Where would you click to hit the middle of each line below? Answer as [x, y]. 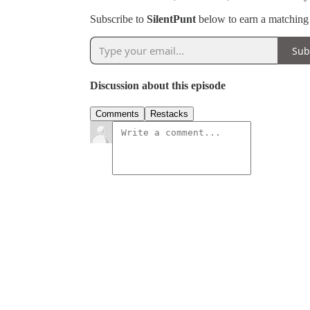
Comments [117, 113]
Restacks [169, 113]
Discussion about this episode [158, 85]
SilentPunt [171, 19]
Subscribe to [118, 19]
